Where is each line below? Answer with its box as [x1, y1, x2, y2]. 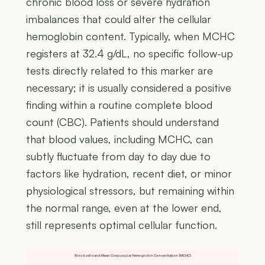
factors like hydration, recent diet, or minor [26, 167, 232, 180]
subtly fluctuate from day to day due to [26, 150, 211, 163]
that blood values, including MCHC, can [26, 132, 213, 146]
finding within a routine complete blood [26, 98, 212, 112]
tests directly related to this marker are [26, 64, 213, 77]
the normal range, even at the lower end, [26, 201, 222, 215]
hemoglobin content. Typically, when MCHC [26, 30, 235, 43]
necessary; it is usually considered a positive [26, 81, 231, 95]
